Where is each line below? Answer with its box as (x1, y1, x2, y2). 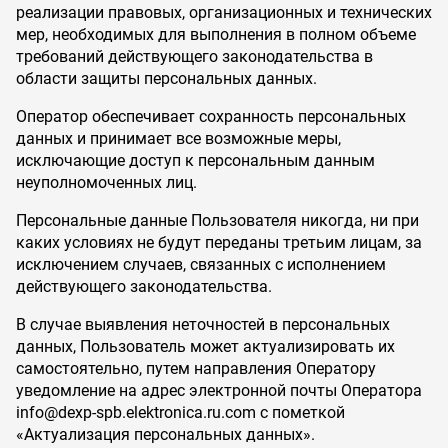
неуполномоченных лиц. (16, 173, 197, 192)
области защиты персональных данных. (16, 69, 317, 88)
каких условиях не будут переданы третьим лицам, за (16, 233, 422, 252)
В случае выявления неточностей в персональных (16, 315, 390, 334)
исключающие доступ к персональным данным (16, 151, 375, 170)
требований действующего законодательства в (16, 47, 373, 66)
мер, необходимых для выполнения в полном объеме (16, 25, 416, 44)
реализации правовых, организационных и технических (16, 3, 432, 22)
